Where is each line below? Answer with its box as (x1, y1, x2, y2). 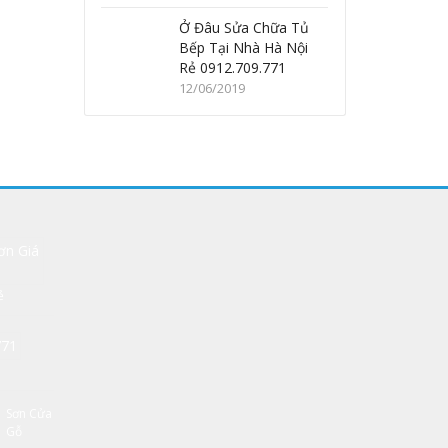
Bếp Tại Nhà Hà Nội (179, 38, 309, 57)
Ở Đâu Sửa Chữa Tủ (179, 18, 310, 37)
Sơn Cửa (6, 405, 52, 423)
